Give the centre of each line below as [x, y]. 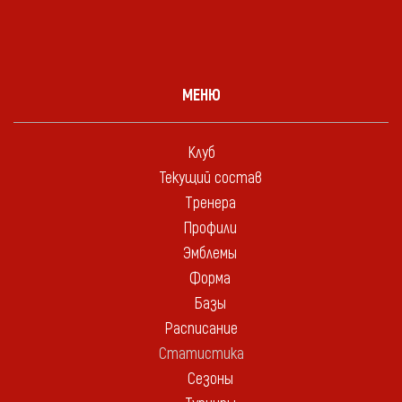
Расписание [201, 329]
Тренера [210, 203]
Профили [210, 228]
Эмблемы [210, 253]
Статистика [201, 354]
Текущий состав [210, 178]
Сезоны [210, 379]
